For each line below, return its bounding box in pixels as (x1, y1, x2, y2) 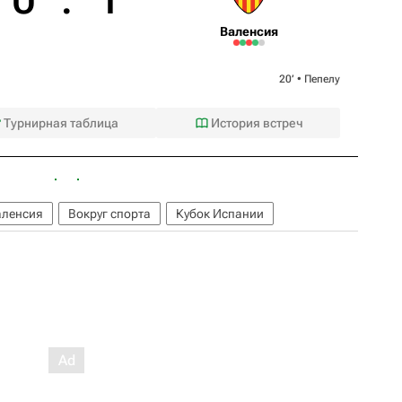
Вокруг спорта (68, 205, 151, 221)
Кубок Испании (176, 205, 264, 221)
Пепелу (304, 72, 340, 85)
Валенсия (219, 23, 278, 39)
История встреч (210, 115, 303, 130)
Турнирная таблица (4, 115, 119, 130)
